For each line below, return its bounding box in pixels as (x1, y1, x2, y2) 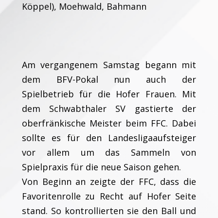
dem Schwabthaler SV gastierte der (21, 103, 197, 114)
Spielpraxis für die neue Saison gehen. (21, 161, 181, 173)
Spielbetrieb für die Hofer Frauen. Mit (21, 88, 197, 100)
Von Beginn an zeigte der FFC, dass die (21, 176, 197, 187)
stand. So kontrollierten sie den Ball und (21, 205, 197, 217)
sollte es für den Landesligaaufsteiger (21, 132, 197, 144)
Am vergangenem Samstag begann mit (21, 59, 197, 71)
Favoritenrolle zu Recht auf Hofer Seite (21, 190, 197, 202)
